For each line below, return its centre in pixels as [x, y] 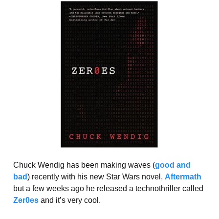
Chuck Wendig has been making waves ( [84, 165]
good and [173, 165]
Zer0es [26, 200]
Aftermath [183, 176]
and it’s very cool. [69, 200]
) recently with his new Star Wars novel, [96, 176]
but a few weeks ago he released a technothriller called [108, 188]
